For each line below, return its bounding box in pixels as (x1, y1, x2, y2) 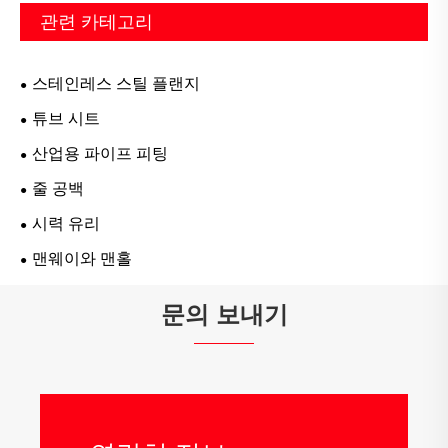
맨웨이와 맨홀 (32, 250, 132, 268)
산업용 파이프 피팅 (32, 145, 168, 163)
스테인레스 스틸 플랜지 (32, 75, 200, 93)
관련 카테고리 (40, 12, 153, 33)
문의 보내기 (160, 301, 288, 329)
